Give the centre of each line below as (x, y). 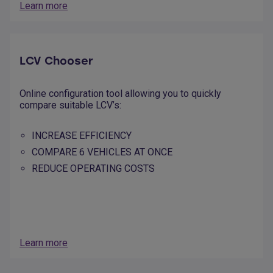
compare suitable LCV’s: (70, 105)
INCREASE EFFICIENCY (82, 136)
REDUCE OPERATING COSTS (93, 169)
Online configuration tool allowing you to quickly (120, 94)
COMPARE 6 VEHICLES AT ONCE (102, 152)
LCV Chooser (56, 61)
